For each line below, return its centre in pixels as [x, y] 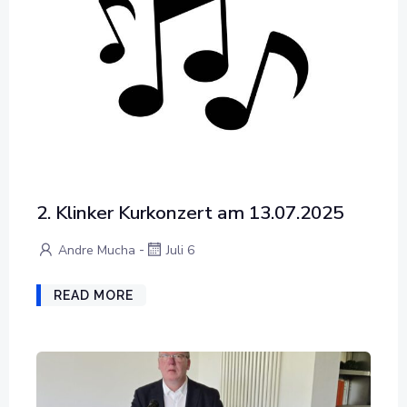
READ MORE [94, 296]
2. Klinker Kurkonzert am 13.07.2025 [190, 212]
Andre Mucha [97, 250]
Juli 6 [180, 250]
